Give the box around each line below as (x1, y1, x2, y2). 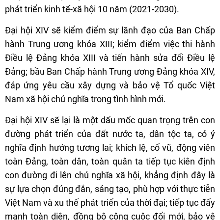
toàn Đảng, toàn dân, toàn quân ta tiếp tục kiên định (5, 156, 215, 167)
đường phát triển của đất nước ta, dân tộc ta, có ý (5, 129, 215, 139)
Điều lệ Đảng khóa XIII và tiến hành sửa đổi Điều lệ (5, 53, 215, 63)
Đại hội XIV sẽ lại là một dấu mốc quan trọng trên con (5, 115, 215, 126)
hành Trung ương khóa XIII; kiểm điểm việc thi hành (5, 39, 215, 50)
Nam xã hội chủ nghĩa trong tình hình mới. (5, 94, 166, 105)
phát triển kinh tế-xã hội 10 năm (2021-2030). (5, 4, 179, 15)
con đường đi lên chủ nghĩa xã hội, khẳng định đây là (5, 170, 215, 181)
